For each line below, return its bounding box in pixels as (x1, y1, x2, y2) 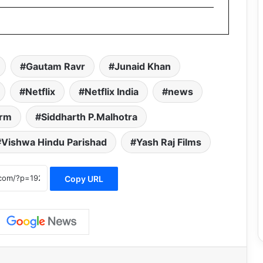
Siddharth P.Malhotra (41, 111, 137, 123)
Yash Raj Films (136, 136, 201, 149)
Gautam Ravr (26, 60, 85, 73)
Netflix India (84, 86, 139, 98)
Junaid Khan (114, 60, 171, 73)
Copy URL (64, 173, 103, 184)
